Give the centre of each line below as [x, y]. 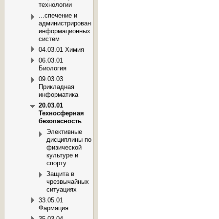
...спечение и [58, 16]
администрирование [68, 23]
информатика [58, 95]
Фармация [54, 208]
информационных [65, 31]
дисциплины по [69, 140]
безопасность [60, 121]
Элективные [64, 132]
